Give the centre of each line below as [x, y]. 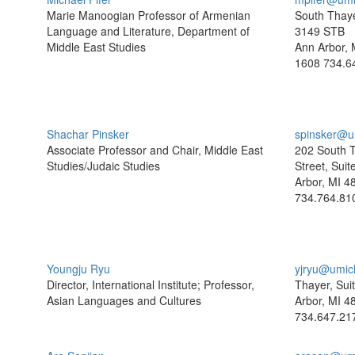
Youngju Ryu [78, 269]
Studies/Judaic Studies [103, 166]
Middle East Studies [96, 47]
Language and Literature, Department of [148, 31]
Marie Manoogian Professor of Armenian [149, 15]
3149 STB [319, 31]
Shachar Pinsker [88, 134]
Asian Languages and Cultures [124, 300]
